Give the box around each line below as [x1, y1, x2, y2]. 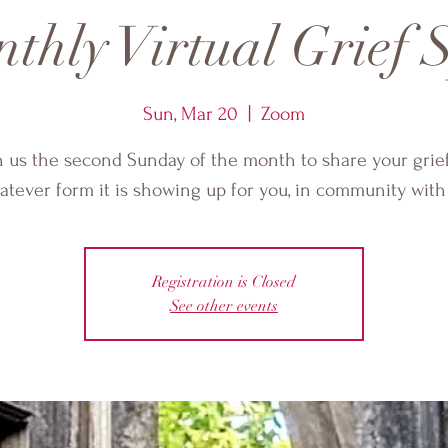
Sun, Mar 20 [143, 103, 238, 125]
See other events [170, 296, 278, 316]
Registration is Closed [152, 272, 296, 292]
